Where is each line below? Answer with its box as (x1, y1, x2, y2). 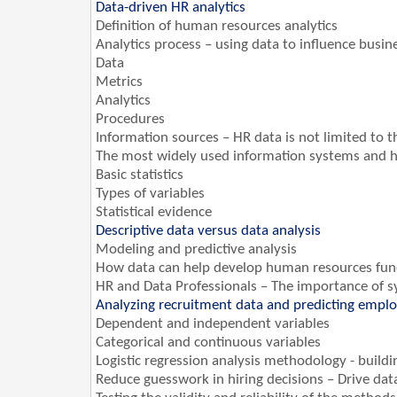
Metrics (96, 74, 143, 90)
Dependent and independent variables (96, 316, 330, 332)
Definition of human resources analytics (96, 19, 338, 35)
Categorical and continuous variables (96, 335, 321, 351)
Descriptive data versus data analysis (96, 223, 321, 239)
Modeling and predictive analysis (96, 242, 297, 258)
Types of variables (96, 186, 205, 202)
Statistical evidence (96, 205, 212, 221)
